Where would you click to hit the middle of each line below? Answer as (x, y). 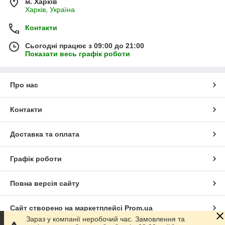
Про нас (24, 85)
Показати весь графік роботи (78, 54)
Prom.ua (139, 208)
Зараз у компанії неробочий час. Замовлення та (105, 219)
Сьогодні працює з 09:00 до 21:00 (85, 46)
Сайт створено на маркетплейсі (67, 208)
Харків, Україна (50, 10)
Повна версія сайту (45, 184)
